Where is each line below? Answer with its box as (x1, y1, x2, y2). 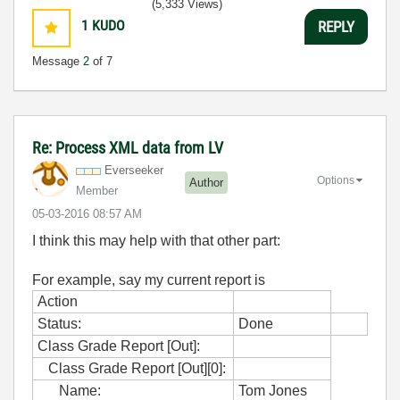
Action (37, 294, 78, 309)
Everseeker (104, 163, 163, 177)
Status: (37, 316, 81, 331)
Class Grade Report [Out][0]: (37, 361, 226, 376)
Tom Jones (238, 383, 307, 398)
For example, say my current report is (32, 272, 265, 287)
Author (189, 175, 223, 189)
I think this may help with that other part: (32, 233, 280, 248)
